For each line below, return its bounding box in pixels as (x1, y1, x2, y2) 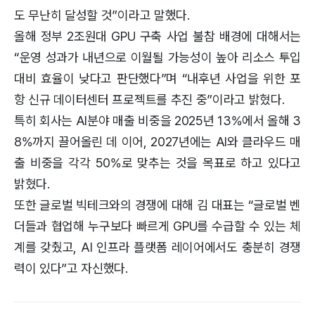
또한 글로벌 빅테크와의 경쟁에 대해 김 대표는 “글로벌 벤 (14, 198, 301, 213)
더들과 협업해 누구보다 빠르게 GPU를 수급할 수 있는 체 (14, 219, 301, 234)
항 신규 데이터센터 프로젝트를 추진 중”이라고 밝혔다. (14, 92, 285, 108)
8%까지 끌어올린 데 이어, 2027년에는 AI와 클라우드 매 (14, 134, 301, 150)
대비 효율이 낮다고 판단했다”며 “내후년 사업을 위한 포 (14, 71, 301, 86)
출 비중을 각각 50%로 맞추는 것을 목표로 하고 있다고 (14, 155, 301, 171)
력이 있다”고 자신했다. (14, 261, 128, 276)
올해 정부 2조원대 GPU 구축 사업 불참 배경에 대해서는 (14, 29, 301, 44)
